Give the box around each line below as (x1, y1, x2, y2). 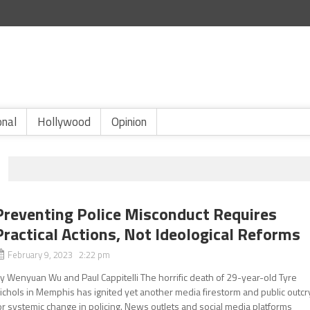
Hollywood (37, 113, 91, 131)
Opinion (111, 113, 147, 131)
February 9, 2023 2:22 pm (8, 248, 111, 262)
